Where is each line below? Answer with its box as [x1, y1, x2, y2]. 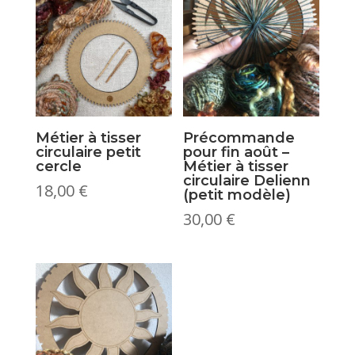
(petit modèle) [183, 185, 292, 204]
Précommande [183, 128, 296, 147]
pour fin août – [183, 143, 290, 161]
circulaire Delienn [183, 171, 311, 189]
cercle [35, 157, 82, 175]
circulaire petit [35, 143, 141, 161]
